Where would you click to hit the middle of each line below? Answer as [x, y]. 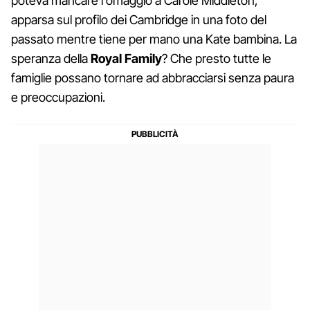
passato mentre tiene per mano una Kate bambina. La [154, 39]
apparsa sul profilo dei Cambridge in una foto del [139, 20]
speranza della [51, 59]
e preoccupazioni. [58, 98]
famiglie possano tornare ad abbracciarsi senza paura [153, 78]
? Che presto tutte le [217, 59]
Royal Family [126, 59]
